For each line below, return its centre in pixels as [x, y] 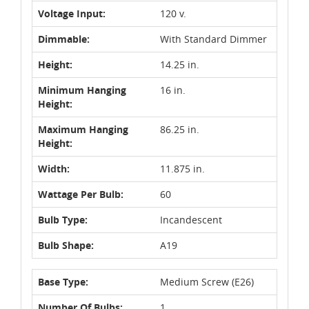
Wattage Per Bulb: [81, 194]
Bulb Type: [63, 219]
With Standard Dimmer [213, 39]
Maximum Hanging [83, 129]
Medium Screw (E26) [207, 281]
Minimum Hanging [82, 90]
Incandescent [191, 219]
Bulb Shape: [66, 245]
